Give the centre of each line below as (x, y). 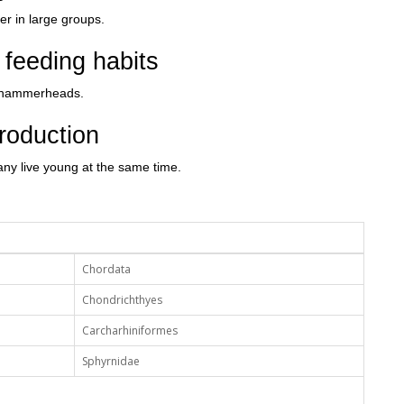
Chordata (106, 270)
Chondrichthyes (122, 300)
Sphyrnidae (111, 362)
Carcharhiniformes (130, 331)
